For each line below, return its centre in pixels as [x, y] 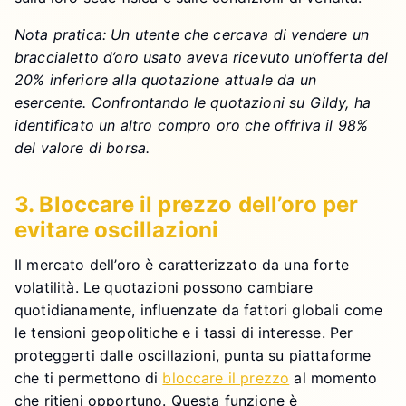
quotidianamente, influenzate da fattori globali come [199, 309]
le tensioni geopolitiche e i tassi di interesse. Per [184, 332]
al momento [333, 377]
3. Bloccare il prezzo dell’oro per [187, 204]
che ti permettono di [89, 377]
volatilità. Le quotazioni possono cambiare [164, 287]
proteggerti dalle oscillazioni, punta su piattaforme [193, 355]
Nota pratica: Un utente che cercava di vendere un [192, 34]
